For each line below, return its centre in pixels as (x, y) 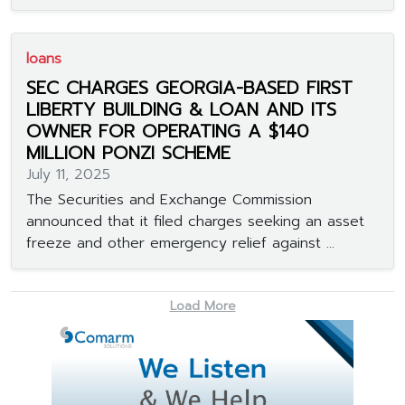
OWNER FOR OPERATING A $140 (168, 131)
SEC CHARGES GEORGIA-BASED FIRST (189, 87)
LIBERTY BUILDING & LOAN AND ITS (181, 109)
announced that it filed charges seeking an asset (195, 221)
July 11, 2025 (68, 174)
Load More (202, 306)
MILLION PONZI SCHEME (128, 152)
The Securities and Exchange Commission (169, 199)
